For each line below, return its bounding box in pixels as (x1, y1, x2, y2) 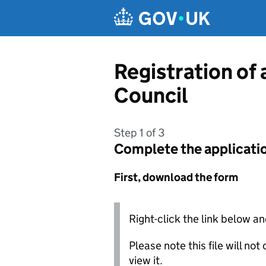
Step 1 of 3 (114, 126, 164, 140)
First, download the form (114, 170, 238, 184)
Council (114, 82, 188, 109)
